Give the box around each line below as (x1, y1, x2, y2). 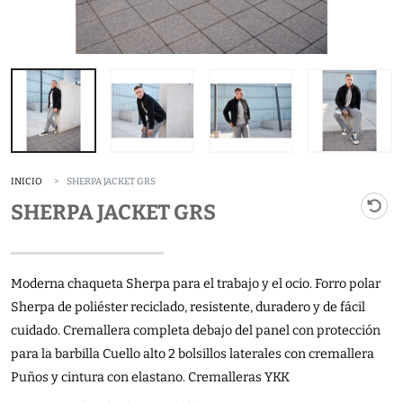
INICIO (11, 175, 42, 187)
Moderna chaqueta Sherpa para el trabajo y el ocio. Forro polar (11, 275, 381, 291)
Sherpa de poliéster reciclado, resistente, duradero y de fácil (11, 299, 365, 315)
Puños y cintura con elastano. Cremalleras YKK (11, 369, 290, 385)
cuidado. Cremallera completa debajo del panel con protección (11, 322, 381, 338)
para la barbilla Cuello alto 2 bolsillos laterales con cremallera (11, 345, 374, 362)
